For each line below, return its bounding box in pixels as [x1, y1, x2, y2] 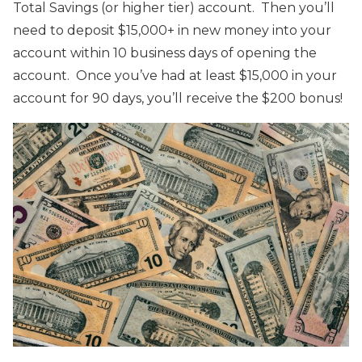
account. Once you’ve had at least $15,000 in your [13, 67, 337, 83]
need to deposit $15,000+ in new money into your [13, 22, 331, 38]
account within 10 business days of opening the [13, 44, 317, 61]
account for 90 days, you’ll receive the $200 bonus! [13, 90, 343, 106]
